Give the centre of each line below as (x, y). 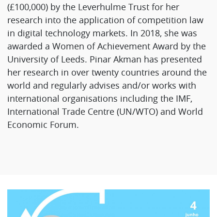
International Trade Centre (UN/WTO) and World (105, 111)
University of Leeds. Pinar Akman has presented (105, 59)
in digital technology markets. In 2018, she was (102, 33)
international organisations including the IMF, (100, 98)
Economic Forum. (43, 124)
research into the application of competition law (105, 20)
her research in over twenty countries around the (107, 72)
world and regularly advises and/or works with (102, 85)
